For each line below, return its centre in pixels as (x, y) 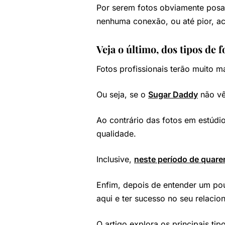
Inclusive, (115, 159)
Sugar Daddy (173, 94)
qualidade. (116, 134)
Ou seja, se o (122, 94)
